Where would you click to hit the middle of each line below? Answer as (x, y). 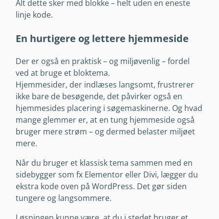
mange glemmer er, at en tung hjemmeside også (105, 120)
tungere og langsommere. (64, 198)
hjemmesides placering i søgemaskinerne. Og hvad (109, 108)
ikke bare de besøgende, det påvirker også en (99, 96)
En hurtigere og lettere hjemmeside (102, 38)
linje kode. (34, 15)
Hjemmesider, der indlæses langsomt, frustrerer (105, 84)
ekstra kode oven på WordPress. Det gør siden (101, 186)
